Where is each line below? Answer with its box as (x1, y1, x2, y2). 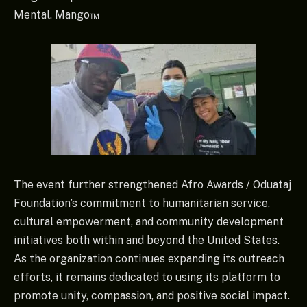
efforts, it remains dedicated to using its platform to (14, 271, 280, 284)
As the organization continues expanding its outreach (14, 252, 284, 266)
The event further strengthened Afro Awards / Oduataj (14, 178, 291, 192)
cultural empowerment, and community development (14, 215, 284, 229)
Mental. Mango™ (14, 8, 100, 21)
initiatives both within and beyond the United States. (14, 234, 280, 247)
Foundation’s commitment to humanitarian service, (14, 197, 270, 210)
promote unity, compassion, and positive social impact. (14, 289, 290, 303)
